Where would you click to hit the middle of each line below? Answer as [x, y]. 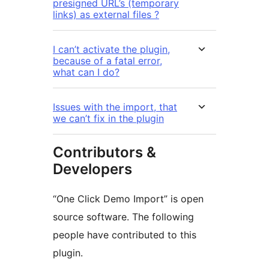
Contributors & [104, 153]
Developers [92, 169]
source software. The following [123, 217]
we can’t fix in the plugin [108, 119]
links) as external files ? [106, 15]
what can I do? [86, 72]
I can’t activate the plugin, [111, 50]
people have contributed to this [125, 235]
